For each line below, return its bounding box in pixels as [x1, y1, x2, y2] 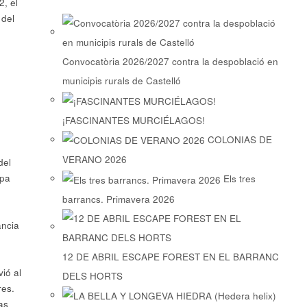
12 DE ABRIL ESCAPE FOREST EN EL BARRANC [62, 249, 279, 263]
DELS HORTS [62, 269, 123, 282]
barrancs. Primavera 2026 [62, 192, 175, 206]
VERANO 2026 [62, 153, 127, 167]
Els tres [223, 172, 256, 186]
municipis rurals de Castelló [62, 74, 181, 88]
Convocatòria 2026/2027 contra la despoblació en [62, 55, 278, 69]
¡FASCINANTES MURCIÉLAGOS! [62, 113, 205, 127]
